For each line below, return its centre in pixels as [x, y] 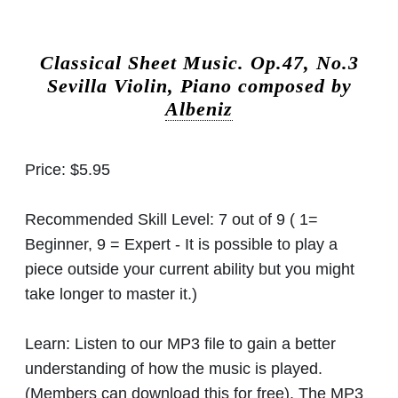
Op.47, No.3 [304, 63]
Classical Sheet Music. [145, 63]
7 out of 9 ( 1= [268, 219]
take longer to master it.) [111, 294]
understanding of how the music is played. [174, 368]
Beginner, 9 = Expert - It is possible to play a [181, 244]
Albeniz [199, 109]
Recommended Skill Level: [122, 219]
